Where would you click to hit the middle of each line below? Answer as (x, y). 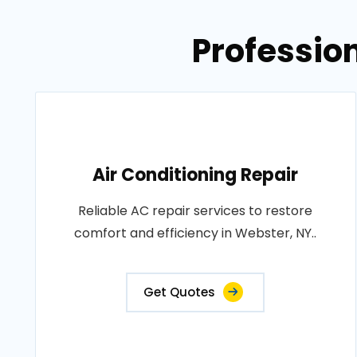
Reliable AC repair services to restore (196, 211)
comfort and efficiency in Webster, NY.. (196, 233)
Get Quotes (180, 292)
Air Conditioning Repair (196, 175)
